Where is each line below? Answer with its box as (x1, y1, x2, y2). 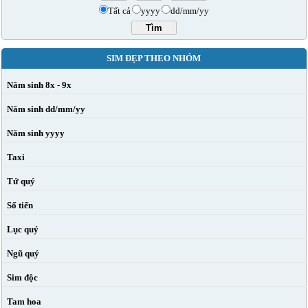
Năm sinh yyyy (7, 128, 65, 138)
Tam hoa (7, 296, 41, 307)
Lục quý (7, 224, 38, 234)
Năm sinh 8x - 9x (7, 80, 71, 90)
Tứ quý (7, 176, 35, 186)
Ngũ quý (7, 248, 39, 258)
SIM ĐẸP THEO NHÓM (107, 53, 201, 63)
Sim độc (7, 272, 38, 283)
